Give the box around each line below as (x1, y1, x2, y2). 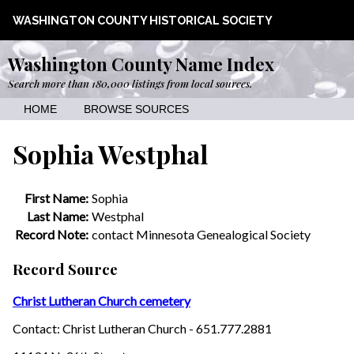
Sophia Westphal (13, 137, 208, 171)
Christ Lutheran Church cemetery (13, 293, 190, 309)
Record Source (13, 258, 118, 279)
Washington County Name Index (8, 52, 274, 76)
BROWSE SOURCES (84, 104, 189, 115)
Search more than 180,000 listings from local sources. (8, 76, 252, 90)
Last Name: (27, 208, 88, 224)
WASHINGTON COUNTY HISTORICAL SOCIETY (13, 13, 273, 27)
